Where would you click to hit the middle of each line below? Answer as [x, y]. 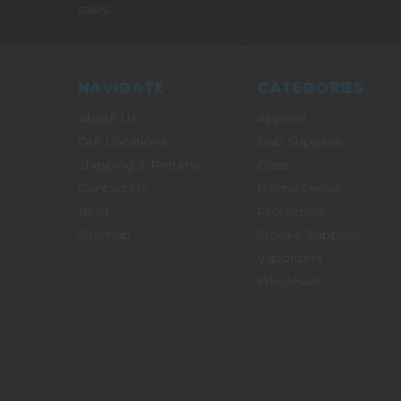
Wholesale [290, 282]
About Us [107, 119]
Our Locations [122, 142]
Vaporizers [290, 258]
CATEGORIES [311, 88]
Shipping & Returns [139, 165]
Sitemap [104, 235]
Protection [290, 212]
